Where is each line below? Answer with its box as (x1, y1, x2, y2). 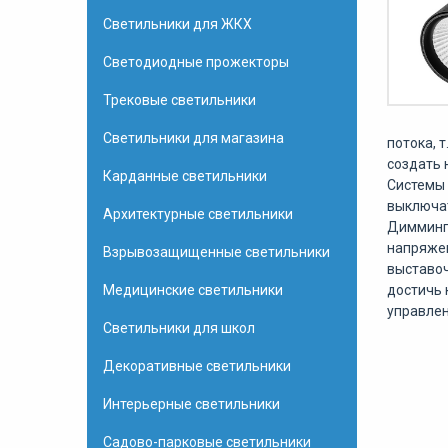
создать (387, 156, 441, 172)
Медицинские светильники (103, 282, 283, 298)
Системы (387, 177, 445, 193)
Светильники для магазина (103, 130, 284, 146)
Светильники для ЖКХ (103, 16, 252, 32)
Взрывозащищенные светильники (103, 244, 330, 260)
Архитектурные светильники (103, 206, 293, 222)
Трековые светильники (103, 92, 256, 108)
